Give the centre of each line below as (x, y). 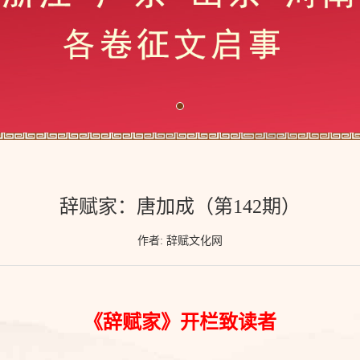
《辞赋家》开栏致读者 (180, 323)
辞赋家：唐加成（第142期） (180, 207)
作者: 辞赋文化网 (180, 241)
